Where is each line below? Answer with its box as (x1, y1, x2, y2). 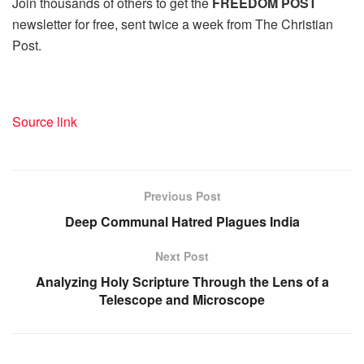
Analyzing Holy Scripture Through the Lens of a (35, 271, 329, 291)
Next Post (155, 247, 209, 264)
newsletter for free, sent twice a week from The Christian (12, 14, 333, 33)
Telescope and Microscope (99, 289, 265, 309)
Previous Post (143, 187, 221, 204)
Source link (12, 111, 77, 131)
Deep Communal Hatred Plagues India (64, 211, 300, 231)
